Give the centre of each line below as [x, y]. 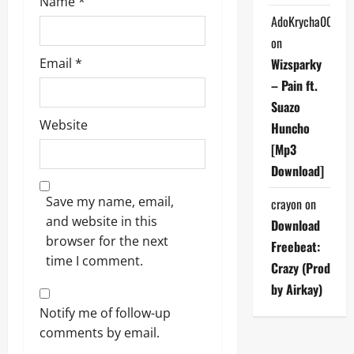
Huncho [290, 128]
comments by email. [100, 332]
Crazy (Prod [300, 267]
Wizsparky [296, 64]
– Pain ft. [294, 85]
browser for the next [107, 241]
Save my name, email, [110, 201]
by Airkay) [296, 289]
